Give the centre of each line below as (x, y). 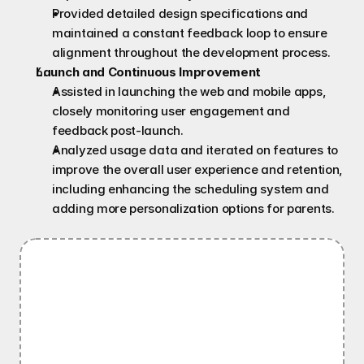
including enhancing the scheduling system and (191, 189)
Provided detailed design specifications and (180, 13)
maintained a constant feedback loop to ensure (190, 33)
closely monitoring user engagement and (171, 111)
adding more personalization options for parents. (193, 208)
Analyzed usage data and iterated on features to (195, 150)
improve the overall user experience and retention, (198, 169)
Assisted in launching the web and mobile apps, (189, 91)
